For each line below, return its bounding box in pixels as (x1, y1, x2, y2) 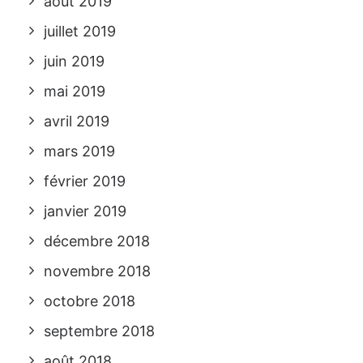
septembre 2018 (44, 322, 155, 340)
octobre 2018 (44, 293, 135, 310)
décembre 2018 (44, 233, 150, 250)
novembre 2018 (44, 263, 151, 280)
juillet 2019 (44, 23, 116, 40)
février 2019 (44, 173, 126, 190)
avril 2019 (44, 113, 109, 130)
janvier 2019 (44, 203, 126, 220)
